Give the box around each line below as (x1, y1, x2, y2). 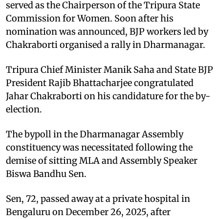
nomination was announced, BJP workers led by (6, 25, 208, 37)
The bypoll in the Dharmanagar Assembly (6, 128, 183, 140)
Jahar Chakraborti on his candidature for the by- (6, 90, 210, 102)
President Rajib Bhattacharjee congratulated (6, 77, 194, 88)
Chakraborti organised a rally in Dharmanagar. (6, 39, 205, 50)
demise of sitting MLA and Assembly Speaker (6, 154, 197, 166)
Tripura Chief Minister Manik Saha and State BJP (6, 64, 213, 75)
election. (6, 103, 42, 115)
